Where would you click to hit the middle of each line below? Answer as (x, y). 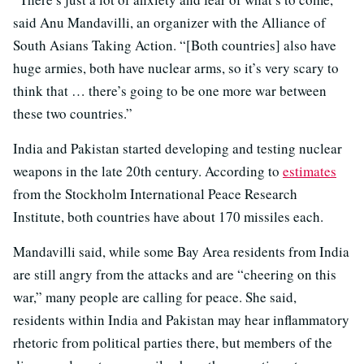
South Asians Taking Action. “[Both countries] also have (175, 45)
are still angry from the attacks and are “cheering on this (175, 274)
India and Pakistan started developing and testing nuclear (178, 148)
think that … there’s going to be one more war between (170, 90)
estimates (310, 171)
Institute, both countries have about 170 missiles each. (168, 216)
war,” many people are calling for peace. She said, (155, 297)
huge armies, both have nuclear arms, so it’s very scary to (176, 67)
